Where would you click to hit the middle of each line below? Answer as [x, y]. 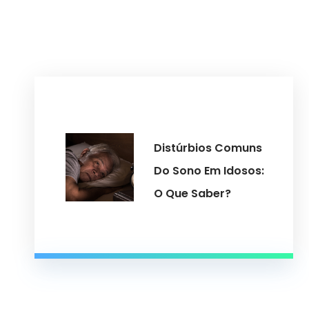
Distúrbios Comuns [208, 148]
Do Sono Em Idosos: [209, 171]
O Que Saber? [192, 194]
